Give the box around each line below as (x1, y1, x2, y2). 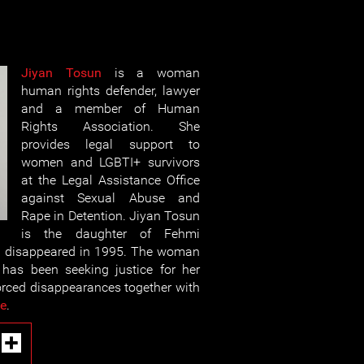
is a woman (101, 65, 200, 80)
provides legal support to (21, 136, 200, 152)
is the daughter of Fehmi (21, 226, 200, 241)
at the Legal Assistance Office (21, 172, 200, 188)
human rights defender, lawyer (21, 83, 200, 98)
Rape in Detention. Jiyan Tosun (21, 208, 200, 223)
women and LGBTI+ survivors (21, 154, 200, 170)
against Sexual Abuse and (21, 190, 200, 206)
